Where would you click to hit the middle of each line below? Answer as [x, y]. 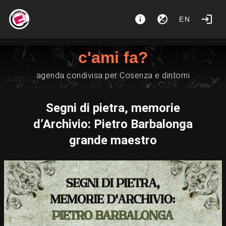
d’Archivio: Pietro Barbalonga [113, 124]
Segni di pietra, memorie [113, 108]
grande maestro [113, 140]
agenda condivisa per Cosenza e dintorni [113, 75]
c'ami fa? [113, 58]
